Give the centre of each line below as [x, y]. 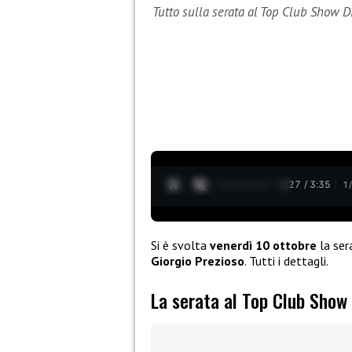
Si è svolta [180, 245]
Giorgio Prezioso [198, 260]
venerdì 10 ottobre [263, 245]
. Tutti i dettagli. [286, 260]
